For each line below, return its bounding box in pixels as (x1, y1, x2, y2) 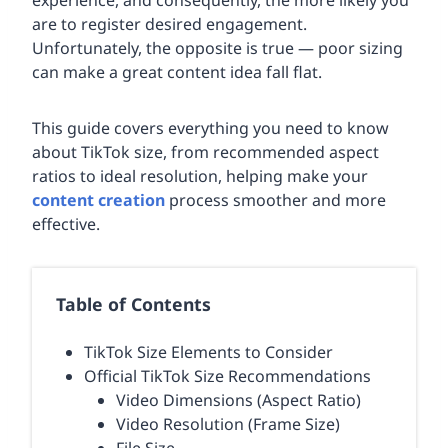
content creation (32, 189, 165, 212)
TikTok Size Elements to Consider (84, 341, 333, 364)
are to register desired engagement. (32, 13, 307, 36)
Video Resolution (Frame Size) (116, 413, 340, 436)
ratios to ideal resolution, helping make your (32, 165, 368, 188)
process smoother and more (165, 189, 386, 212)
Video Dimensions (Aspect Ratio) (116, 389, 361, 412)
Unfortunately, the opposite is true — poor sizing (32, 37, 403, 60)
